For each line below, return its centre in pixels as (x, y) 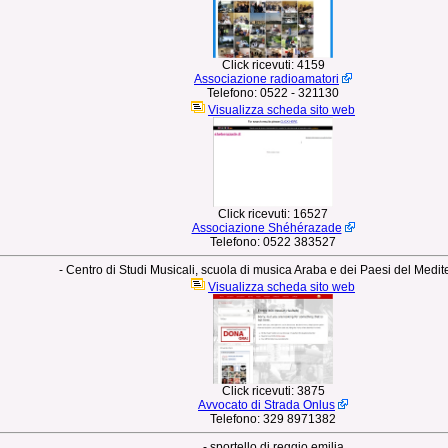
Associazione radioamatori (266, 79)
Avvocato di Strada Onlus (266, 405)
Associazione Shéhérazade (266, 228)
